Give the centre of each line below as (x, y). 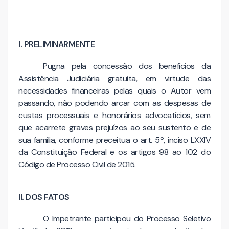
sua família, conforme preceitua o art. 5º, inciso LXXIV (114, 140)
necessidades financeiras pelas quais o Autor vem (114, 90)
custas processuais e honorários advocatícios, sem (114, 115)
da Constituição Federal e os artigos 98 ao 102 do (114, 152)
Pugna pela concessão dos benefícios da (127, 66)
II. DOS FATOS (44, 197)
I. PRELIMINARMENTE (56, 44)
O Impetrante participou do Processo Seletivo (127, 219)
